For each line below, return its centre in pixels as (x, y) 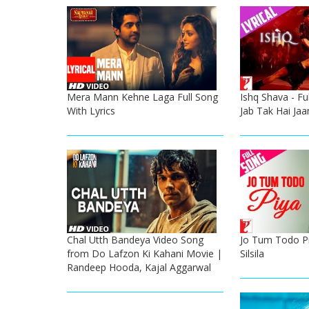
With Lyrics (91, 110)
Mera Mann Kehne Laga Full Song (142, 97)
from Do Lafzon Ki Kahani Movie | (144, 254)
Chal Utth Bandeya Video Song (135, 240)
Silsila (252, 254)
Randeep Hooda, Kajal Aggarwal (139, 268)
